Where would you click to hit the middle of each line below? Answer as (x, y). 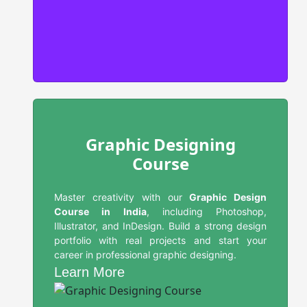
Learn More (89, 272)
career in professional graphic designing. (145, 254)
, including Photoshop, (207, 211)
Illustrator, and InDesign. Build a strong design (161, 225)
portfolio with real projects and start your (161, 240)
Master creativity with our (122, 197)
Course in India (100, 211)
